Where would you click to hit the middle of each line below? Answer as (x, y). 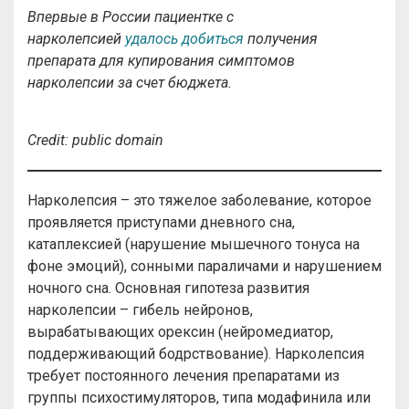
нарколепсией (76, 39)
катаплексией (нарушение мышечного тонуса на (194, 244)
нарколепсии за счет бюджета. (130, 83)
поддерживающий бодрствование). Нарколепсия (196, 354)
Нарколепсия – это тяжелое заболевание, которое (199, 200)
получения (281, 39)
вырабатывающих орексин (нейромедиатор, (180, 332)
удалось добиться (184, 39)
